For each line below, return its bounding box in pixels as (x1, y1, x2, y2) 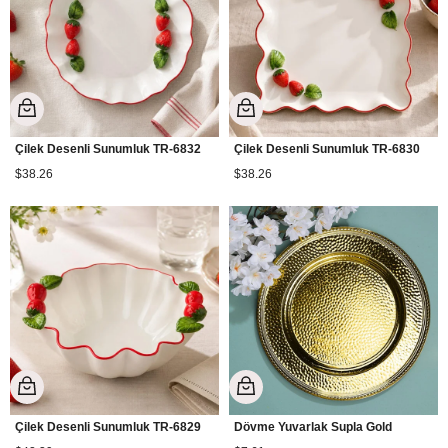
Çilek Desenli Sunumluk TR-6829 (15, 420, 201, 434)
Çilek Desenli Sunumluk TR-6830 (234, 142, 420, 156)
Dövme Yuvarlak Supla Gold (234, 420, 392, 434)
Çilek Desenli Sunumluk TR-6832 (15, 142, 201, 156)
